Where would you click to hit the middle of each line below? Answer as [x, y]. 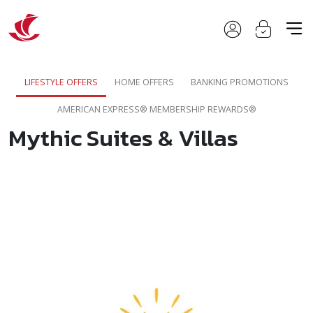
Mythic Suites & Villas [123, 138]
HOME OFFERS [144, 82]
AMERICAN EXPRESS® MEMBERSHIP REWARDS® [156, 109]
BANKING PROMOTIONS [240, 82]
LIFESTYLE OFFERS [61, 82]
